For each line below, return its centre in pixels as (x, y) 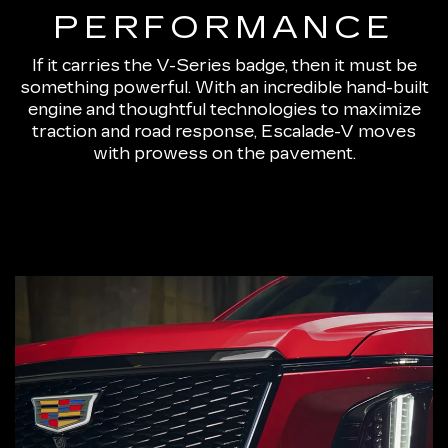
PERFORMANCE (224, 27)
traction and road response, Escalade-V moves (224, 131)
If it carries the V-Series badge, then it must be (224, 65)
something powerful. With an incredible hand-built (224, 87)
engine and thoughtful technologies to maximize (224, 109)
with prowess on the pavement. (224, 153)
